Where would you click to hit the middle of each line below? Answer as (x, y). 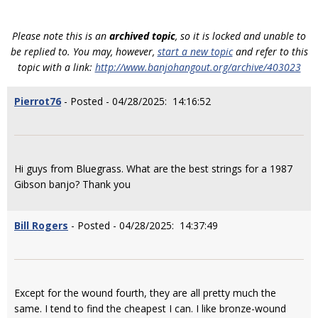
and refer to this (270, 51)
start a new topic (195, 51)
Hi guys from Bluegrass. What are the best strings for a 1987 (153, 169)
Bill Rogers (41, 225)
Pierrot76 (38, 101)
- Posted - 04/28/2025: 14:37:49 (143, 225)
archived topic (142, 36)
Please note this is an (61, 36)
